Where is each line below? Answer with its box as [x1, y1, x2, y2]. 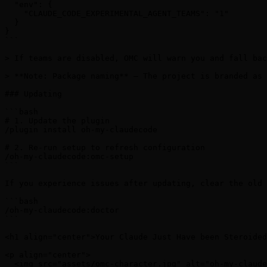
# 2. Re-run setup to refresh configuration [5, 143, 205, 153]
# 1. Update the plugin [5, 116, 110, 126]
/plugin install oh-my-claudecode [5, 125, 157, 135]
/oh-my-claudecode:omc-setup [5, 152, 133, 162]
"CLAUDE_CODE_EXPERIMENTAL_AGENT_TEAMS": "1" [5, 9, 229, 18]
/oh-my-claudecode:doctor [5, 206, 119, 215]
